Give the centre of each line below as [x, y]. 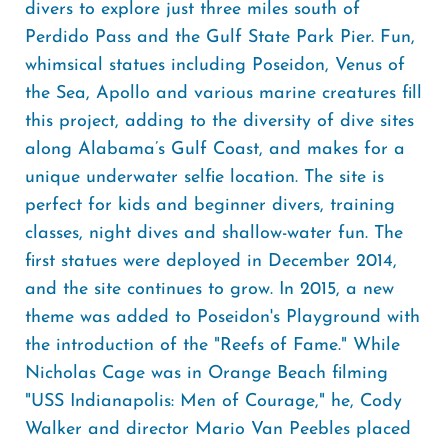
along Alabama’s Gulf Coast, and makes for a [215, 149]
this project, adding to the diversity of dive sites [219, 121]
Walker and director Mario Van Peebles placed [218, 429]
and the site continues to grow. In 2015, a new [209, 289]
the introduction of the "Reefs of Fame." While [212, 345]
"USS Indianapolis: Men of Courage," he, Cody [213, 401]
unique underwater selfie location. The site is [204, 177]
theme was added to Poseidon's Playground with [222, 317]
